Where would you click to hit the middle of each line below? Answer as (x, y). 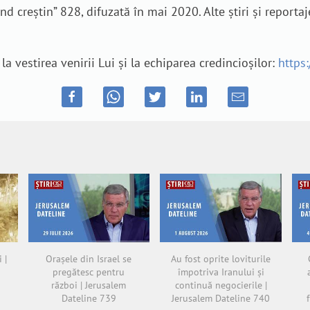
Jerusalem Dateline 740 (221, 298)
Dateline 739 (89, 298)
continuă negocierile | (221, 285)
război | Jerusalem (89, 285)
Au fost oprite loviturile (221, 258)
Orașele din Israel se (89, 258)
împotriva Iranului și (221, 272)
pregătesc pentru (89, 272)
